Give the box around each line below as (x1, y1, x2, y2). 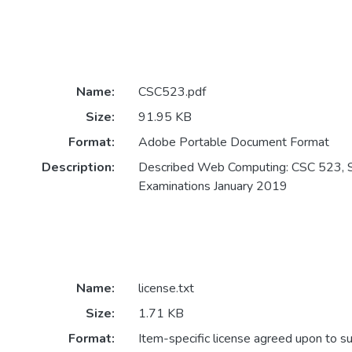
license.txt (137, 280, 194, 298)
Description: (41, 159, 115, 177)
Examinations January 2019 (137, 178, 288, 196)
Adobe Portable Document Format (137, 134, 329, 152)
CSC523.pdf (137, 83, 206, 101)
